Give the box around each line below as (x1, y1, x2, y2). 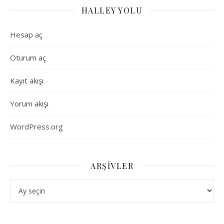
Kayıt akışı (10, 75, 43, 85)
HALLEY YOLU (81, 4, 143, 15)
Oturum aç (10, 52, 46, 62)
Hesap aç (10, 29, 42, 39)
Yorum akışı (10, 98, 48, 108)
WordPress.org (10, 121, 63, 131)
